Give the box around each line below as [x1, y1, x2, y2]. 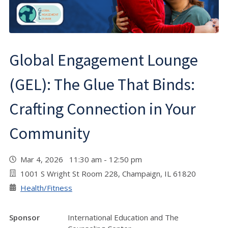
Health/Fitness [20, 183, 72, 193]
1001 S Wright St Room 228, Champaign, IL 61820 [20, 168, 196, 179]
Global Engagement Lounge [9, 50, 198, 71]
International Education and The [68, 212, 179, 223]
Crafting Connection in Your [9, 99, 196, 120]
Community [9, 123, 90, 144]
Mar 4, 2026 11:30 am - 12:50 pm [20, 154, 146, 165]
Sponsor [9, 212, 40, 223]
